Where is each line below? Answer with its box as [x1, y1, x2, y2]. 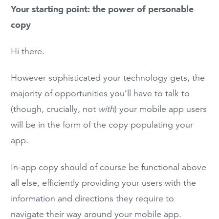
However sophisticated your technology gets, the [11, 72, 205, 84]
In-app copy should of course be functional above [11, 161, 207, 173]
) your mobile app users [114, 104, 207, 115]
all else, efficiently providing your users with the [11, 177, 197, 188]
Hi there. [11, 46, 45, 57]
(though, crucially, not [11, 104, 99, 115]
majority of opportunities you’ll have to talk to [11, 88, 190, 99]
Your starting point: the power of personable [11, 3, 194, 15]
